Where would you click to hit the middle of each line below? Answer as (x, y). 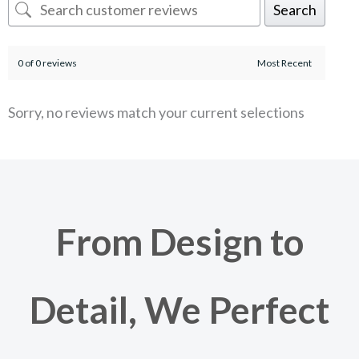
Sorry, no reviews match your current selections (156, 113)
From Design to (179, 241)
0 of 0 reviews (47, 63)
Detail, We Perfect (179, 309)
